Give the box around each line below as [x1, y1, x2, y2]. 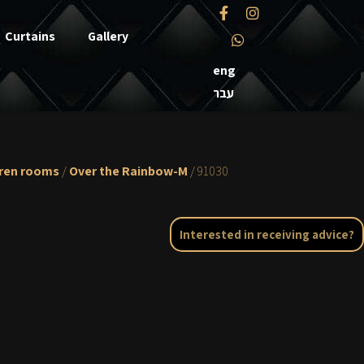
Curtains [4, 28, 55, 45]
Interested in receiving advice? [180, 227, 354, 242]
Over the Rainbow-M [69, 162, 188, 180]
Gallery [87, 28, 128, 45]
